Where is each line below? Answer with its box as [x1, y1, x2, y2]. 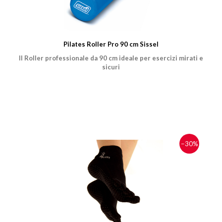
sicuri [102, 62, 120, 71]
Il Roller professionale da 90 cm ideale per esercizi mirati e [19, 54, 203, 62]
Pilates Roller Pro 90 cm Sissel [63, 40, 159, 48]
